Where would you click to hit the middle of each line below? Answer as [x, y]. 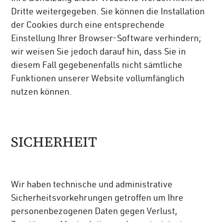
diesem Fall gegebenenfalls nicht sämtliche [97, 66]
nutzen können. [42, 93]
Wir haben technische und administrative [92, 186]
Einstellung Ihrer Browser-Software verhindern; [106, 39]
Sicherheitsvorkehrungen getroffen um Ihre [97, 199]
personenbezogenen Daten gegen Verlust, [94, 212]
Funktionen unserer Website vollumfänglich [98, 80]
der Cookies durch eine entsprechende [88, 26]
